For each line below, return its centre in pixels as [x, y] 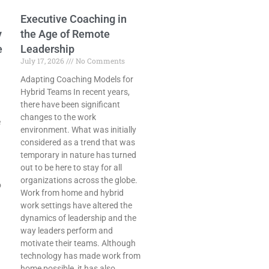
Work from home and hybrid [72, 193]
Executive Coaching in [74, 19]
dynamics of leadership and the [78, 218]
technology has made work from [80, 256]
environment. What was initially [78, 130]
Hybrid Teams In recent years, [75, 92]
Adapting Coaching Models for [77, 80]
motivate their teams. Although [78, 243]
